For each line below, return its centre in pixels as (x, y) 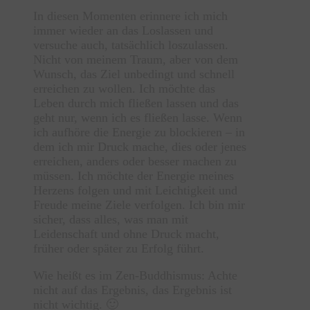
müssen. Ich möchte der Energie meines (134, 176)
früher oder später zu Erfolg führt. (119, 249)
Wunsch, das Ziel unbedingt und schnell (134, 74)
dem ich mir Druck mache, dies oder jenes (140, 147)
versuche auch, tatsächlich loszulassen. (131, 45)
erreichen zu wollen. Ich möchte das (124, 89)
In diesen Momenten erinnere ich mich (130, 16)
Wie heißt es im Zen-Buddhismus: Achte (135, 276)
